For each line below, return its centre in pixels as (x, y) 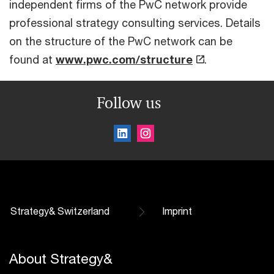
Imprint (177, 210)
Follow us (128, 102)
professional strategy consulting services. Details (135, 22)
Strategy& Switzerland (60, 210)
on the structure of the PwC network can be (121, 41)
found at (32, 59)
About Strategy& (61, 258)
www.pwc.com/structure (124, 59)
